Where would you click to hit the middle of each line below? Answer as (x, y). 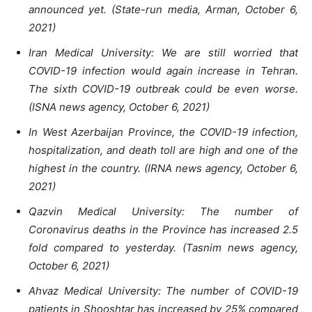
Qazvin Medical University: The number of (163, 212)
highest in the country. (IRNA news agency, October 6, (163, 169)
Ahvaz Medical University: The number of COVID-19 (163, 291)
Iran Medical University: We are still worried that (163, 53)
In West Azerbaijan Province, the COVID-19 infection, (163, 132)
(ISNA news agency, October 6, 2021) (119, 107)
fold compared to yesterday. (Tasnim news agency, (163, 248)
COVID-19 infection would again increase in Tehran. (163, 71)
